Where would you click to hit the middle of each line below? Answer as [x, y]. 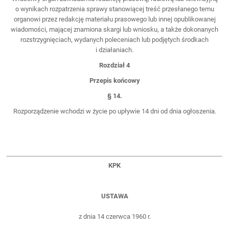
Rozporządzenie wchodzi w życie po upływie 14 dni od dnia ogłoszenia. [114, 111]
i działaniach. [114, 50]
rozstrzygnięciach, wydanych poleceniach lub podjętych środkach [114, 40]
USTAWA [114, 196]
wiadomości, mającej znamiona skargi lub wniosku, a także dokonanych [114, 30]
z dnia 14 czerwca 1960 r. [114, 216]
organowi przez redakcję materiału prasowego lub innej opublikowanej [114, 19]
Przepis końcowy [114, 81]
